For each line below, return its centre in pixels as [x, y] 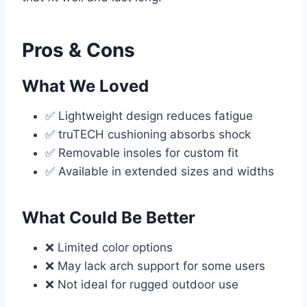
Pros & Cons [78, 50]
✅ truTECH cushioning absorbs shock [148, 135]
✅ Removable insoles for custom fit [142, 153]
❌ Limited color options [109, 248]
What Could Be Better [109, 218]
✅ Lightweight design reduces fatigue [149, 116]
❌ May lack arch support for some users [155, 266]
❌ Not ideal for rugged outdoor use [142, 285]
